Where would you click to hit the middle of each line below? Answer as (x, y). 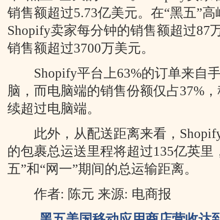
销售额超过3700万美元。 (81, 48)
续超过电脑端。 (54, 109)
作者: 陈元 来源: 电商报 (89, 194)
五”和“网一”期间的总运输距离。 (102, 169)
